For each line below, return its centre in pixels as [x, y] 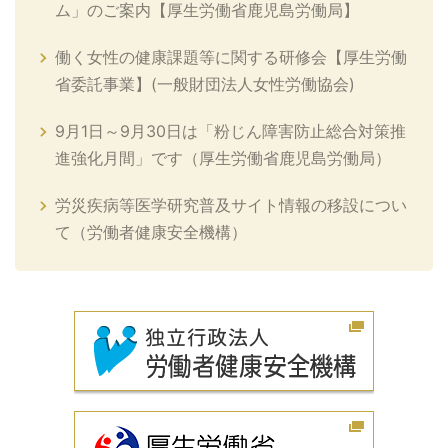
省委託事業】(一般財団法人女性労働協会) [205, 84]
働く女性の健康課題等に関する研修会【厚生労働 [231, 57]
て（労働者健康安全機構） [151, 232]
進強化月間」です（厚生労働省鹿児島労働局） [223, 158]
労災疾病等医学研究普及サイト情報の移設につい [231, 205]
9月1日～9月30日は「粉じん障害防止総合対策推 [230, 131]
